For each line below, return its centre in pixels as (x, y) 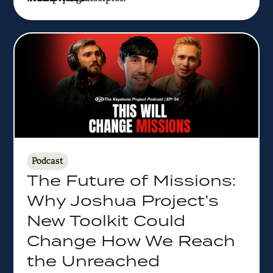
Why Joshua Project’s (122, 200)
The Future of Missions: (131, 180)
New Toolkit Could (106, 220)
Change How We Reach (131, 240)
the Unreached (93, 260)
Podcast (47, 161)
